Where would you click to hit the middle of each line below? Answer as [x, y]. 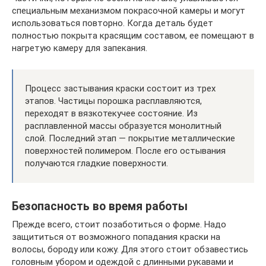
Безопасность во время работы [100, 207]
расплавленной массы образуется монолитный [123, 126]
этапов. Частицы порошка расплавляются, [113, 101]
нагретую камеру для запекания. [80, 48]
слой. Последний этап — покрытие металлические [130, 138]
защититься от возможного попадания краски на [116, 237]
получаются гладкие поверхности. [96, 163]
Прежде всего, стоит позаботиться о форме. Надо [119, 224]
